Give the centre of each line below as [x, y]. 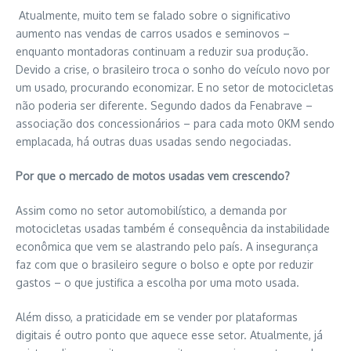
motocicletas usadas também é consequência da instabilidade [173, 228]
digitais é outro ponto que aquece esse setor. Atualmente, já [169, 335]
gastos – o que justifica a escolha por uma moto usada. [157, 282]
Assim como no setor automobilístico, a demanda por [151, 210]
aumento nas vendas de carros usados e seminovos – [153, 33]
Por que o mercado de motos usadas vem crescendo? [153, 175]
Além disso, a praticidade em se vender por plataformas [157, 317]
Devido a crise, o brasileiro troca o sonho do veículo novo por [173, 69]
